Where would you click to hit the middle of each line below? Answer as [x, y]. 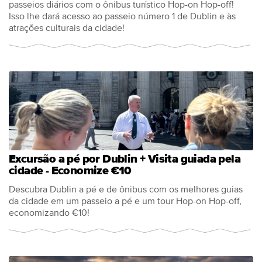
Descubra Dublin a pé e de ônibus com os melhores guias [126, 189]
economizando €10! [49, 213]
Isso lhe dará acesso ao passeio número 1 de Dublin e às [122, 16]
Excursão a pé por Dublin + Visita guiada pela [125, 159]
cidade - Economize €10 [70, 171]
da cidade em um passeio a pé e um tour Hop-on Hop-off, [125, 201]
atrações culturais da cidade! [67, 28]
